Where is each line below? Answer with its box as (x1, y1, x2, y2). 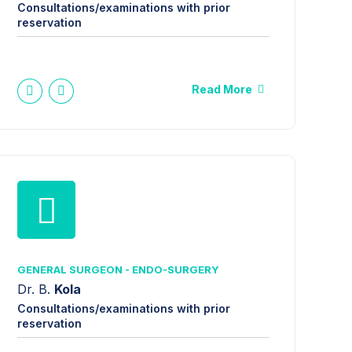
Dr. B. (17, 281, 55, 298)
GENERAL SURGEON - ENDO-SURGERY (17, 262, 220, 276)
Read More (192, 82, 252, 96)
